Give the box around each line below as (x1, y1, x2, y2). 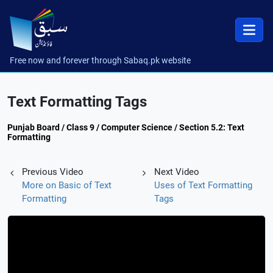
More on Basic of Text (22, 180, 112, 191)
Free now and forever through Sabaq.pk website (10, 55, 191, 65)
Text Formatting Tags (7, 93, 147, 110)
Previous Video (22, 166, 83, 177)
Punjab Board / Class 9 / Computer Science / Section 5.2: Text (7, 122, 244, 132)
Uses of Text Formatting (154, 180, 252, 191)
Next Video (154, 166, 199, 177)
